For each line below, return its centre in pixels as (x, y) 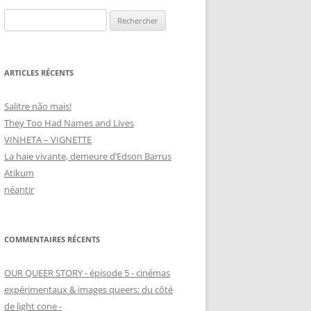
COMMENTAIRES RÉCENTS (52, 239)
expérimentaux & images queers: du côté (89, 289)
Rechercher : (29, 17)
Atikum (19, 173)
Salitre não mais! (38, 106)
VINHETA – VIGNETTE (48, 140)
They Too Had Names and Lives (69, 123)
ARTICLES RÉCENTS (39, 73)
